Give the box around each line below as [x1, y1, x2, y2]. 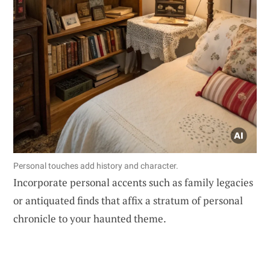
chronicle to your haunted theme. [13, 211, 166, 225]
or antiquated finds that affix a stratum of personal [13, 193, 243, 207]
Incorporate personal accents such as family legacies [13, 175, 253, 189]
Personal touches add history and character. [13, 160, 178, 171]
